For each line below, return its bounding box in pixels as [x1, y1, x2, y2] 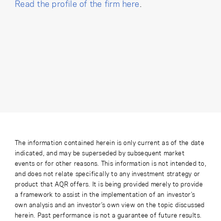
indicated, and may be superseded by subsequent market [15, 148, 184, 157]
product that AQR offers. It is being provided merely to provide [15, 180, 203, 188]
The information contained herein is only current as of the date [15, 138, 205, 147]
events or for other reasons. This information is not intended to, [15, 159, 206, 167]
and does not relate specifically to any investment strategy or [15, 169, 200, 178]
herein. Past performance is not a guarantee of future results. [15, 211, 202, 219]
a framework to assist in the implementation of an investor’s [15, 190, 195, 198]
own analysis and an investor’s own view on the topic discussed [15, 200, 205, 209]
